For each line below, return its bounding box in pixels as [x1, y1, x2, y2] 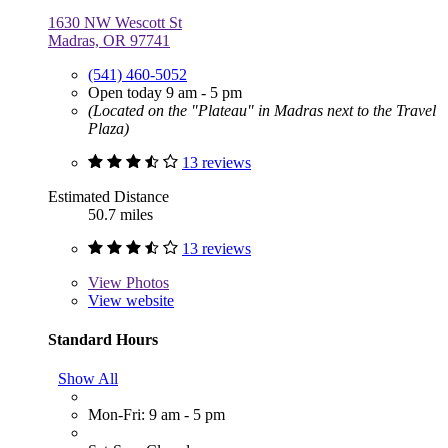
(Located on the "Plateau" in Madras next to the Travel [88, 101, 436, 119]
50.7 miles [88, 205, 153, 223]
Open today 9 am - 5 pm [88, 83, 242, 101]
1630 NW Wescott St [48, 13, 182, 31]
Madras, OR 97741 [48, 31, 170, 49]
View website [88, 291, 174, 309]
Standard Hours [48, 330, 158, 348]
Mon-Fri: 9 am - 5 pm [88, 406, 225, 424]
